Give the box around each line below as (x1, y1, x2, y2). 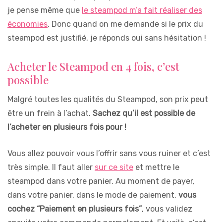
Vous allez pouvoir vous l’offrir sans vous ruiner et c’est (7, 148, 211, 158)
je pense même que (7, 5, 82, 15)
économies (7, 19, 48, 29)
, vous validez (142, 204, 192, 214)
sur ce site (95, 162, 133, 172)
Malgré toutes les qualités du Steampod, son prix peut (7, 94, 208, 104)
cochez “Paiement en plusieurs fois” (7, 204, 142, 214)
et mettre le (133, 162, 179, 172)
